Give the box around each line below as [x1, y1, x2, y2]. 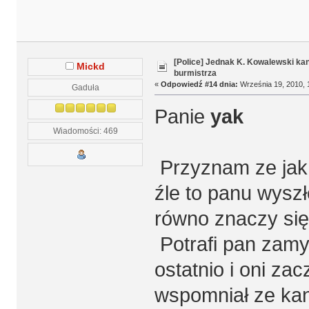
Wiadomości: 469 [52, 126, 118, 136]
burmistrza [173, 68, 217, 78]
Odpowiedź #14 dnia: [160, 79, 238, 88]
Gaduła [71, 83, 99, 92]
